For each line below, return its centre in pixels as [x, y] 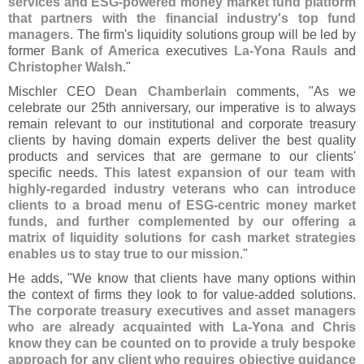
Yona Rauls [290, 51]
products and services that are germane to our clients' [182, 156]
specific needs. [56, 173]
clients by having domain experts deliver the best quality [182, 140]
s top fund [319, 18]
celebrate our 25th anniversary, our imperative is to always [182, 108]
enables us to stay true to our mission [124, 254]
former [30, 51]
